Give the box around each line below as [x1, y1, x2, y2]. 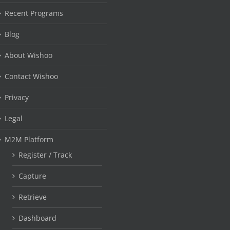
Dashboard [18, 213, 56, 223]
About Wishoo [4, 50, 52, 60]
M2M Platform [4, 134, 53, 144]
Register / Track [18, 149, 72, 160]
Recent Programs [4, 8, 63, 18]
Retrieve [18, 191, 47, 202]
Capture [18, 170, 46, 181]
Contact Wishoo [4, 71, 58, 81]
